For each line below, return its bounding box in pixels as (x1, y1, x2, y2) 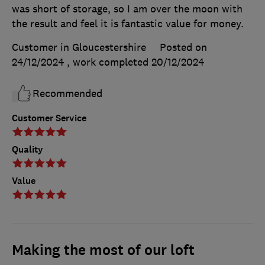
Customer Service (12, 112, 86, 125)
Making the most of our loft (12, 241, 195, 260)
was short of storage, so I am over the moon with (12, 2, 243, 16)
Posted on (160, 41, 207, 54)
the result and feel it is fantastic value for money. (12, 17, 244, 31)
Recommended (33, 87, 102, 101)
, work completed (67, 56, 151, 69)
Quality (12, 143, 43, 156)
